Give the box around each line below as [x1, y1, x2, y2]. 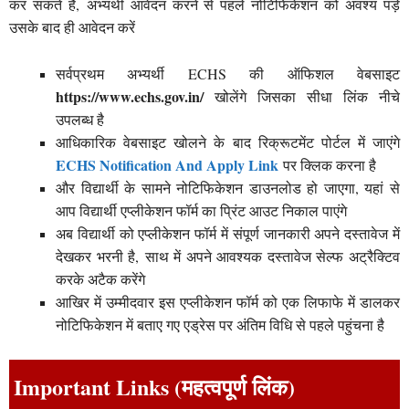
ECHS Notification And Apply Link [56, 153, 278, 175]
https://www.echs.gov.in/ [56, 85, 204, 107]
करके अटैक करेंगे [56, 268, 145, 288]
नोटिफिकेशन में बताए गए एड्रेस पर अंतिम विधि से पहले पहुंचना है [56, 314, 384, 334]
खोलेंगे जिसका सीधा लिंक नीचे [204, 86, 400, 106]
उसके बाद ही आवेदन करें [9, 17, 135, 37]
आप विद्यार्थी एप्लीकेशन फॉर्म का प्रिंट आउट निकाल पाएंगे [56, 200, 347, 220]
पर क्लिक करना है [278, 154, 376, 174]
